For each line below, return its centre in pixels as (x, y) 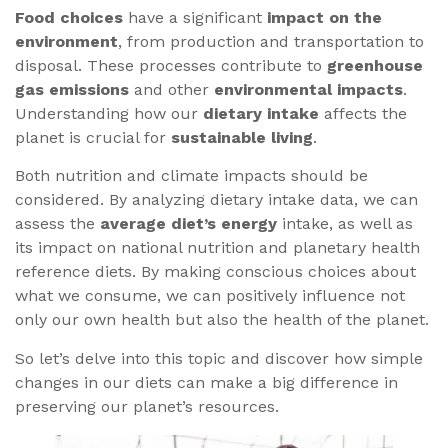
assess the (57, 224)
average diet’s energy (188, 224)
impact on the (324, 18)
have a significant (195, 18)
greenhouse (375, 66)
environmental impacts (308, 90)
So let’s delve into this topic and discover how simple (219, 358)
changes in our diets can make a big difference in (206, 382)
